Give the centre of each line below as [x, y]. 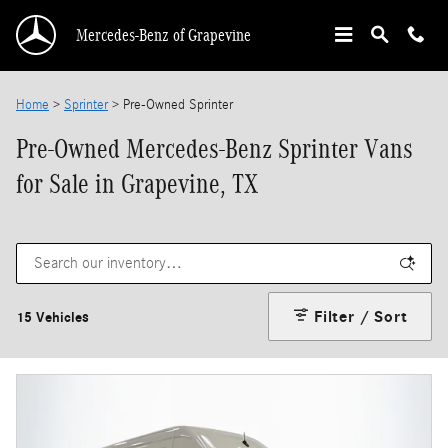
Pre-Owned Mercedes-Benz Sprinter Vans [214, 149]
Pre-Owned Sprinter [178, 105]
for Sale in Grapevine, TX [137, 184]
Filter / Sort [361, 316]
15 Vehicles [52, 317]
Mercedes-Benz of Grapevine [163, 35]
